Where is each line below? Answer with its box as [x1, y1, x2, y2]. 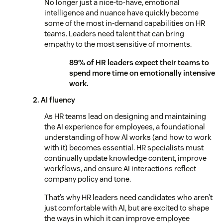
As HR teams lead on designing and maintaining [44, 111, 206, 121]
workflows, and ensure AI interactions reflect [44, 163, 196, 173]
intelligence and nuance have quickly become [44, 7, 199, 17]
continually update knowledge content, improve [44, 153, 207, 163]
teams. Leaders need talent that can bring [44, 28, 184, 38]
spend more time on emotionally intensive [69, 68, 215, 78]
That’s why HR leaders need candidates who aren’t [44, 192, 213, 202]
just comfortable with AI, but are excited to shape [44, 203, 209, 213]
